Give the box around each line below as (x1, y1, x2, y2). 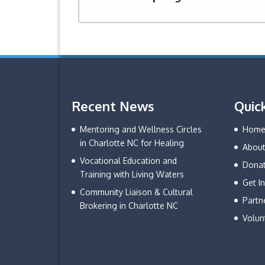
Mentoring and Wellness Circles (79, 124, 202, 134)
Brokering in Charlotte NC (79, 200, 178, 211)
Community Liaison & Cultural (79, 186, 193, 197)
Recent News (71, 97, 154, 114)
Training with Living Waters (79, 169, 184, 179)
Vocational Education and (79, 155, 177, 166)
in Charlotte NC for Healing (79, 137, 184, 148)
